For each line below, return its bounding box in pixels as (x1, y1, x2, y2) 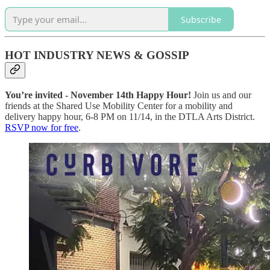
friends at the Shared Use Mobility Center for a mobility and (5, 100, 233, 111)
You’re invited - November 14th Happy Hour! (5, 89, 191, 100)
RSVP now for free (5, 122, 78, 133)
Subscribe (181, 13, 221, 25)
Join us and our (191, 89, 251, 100)
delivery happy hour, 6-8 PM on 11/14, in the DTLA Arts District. (5, 111, 255, 122)
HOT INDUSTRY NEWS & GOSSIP (5, 48, 189, 61)
